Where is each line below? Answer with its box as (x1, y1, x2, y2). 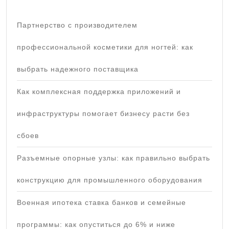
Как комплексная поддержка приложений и (17, 87, 181, 96)
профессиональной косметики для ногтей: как (17, 42, 193, 51)
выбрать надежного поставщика (17, 64, 139, 73)
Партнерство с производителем (17, 20, 138, 29)
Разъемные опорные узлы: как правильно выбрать (17, 153, 210, 162)
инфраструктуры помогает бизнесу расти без (17, 109, 190, 118)
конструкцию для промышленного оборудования (17, 175, 202, 184)
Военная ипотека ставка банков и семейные (17, 198, 186, 207)
